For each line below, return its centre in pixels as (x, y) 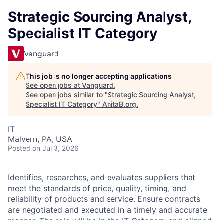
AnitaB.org (119, 104)
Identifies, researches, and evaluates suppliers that (102, 177)
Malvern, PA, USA (40, 139)
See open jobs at (54, 85)
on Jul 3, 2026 (55, 148)
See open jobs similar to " (67, 95)
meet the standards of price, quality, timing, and (97, 188)
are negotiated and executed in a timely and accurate (108, 210)
